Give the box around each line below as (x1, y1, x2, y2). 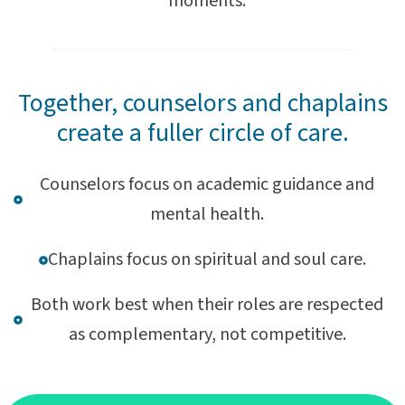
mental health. (150, 202, 264, 228)
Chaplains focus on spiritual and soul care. (48, 247, 366, 273)
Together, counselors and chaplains (17, 85, 388, 122)
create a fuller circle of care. (56, 115, 349, 152)
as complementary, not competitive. (68, 322, 346, 348)
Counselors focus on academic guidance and (40, 172, 374, 198)
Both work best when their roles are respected (31, 292, 383, 318)
